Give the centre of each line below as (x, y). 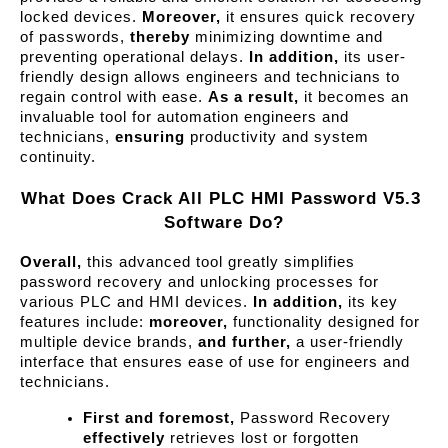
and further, (244, 342)
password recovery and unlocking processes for (199, 282)
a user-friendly (347, 342)
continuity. (58, 156)
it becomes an (354, 96)
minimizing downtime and (286, 36)
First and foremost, (159, 418)
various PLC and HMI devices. (136, 302)
